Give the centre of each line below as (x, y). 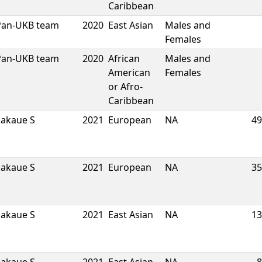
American (129, 73)
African (124, 58)
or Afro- (125, 87)
